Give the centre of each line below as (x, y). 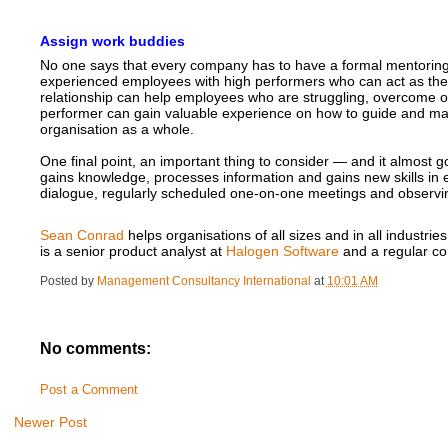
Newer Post (51, 421)
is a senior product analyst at (132, 251)
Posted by (68, 281)
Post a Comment (88, 389)
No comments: (95, 349)
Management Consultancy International (203, 281)
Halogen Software (282, 251)
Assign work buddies (112, 41)
